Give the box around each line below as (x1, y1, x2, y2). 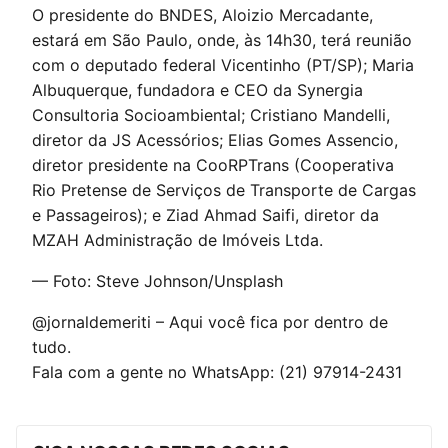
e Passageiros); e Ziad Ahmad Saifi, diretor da (32, 205, 379, 225)
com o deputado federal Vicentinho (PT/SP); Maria (32, 55, 414, 75)
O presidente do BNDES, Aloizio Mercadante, (32, 5, 373, 25)
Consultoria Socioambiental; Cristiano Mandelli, (32, 105, 390, 125)
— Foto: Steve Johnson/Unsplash (32, 271, 283, 291)
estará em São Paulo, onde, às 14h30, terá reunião (32, 30, 412, 50)
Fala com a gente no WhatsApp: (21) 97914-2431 (32, 362, 402, 382)
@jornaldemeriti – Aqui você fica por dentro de (32, 312, 388, 332)
